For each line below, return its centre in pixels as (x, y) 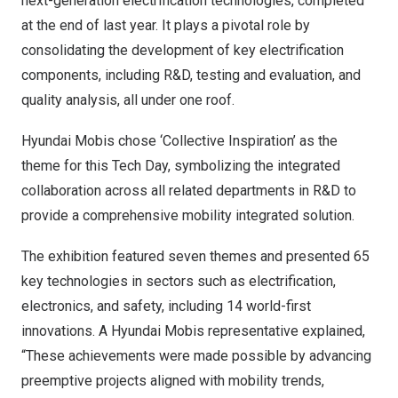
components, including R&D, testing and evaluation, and (191, 75)
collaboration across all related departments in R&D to (189, 191)
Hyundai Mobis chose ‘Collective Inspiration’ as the (179, 141)
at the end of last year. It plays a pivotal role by (166, 25)
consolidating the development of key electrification (183, 50)
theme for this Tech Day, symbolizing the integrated (181, 166)
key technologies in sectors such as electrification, (179, 281)
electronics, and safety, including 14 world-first (166, 306)
